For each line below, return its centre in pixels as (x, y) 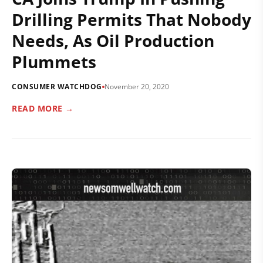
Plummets (54, 62)
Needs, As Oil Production (113, 41)
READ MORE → (43, 108)
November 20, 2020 (136, 87)
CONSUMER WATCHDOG (57, 87)
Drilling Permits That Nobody (131, 19)
